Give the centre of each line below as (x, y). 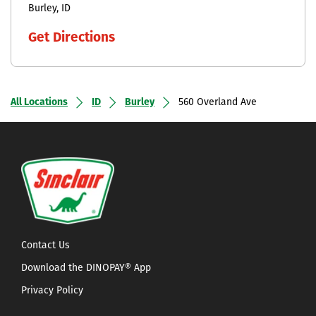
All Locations (39, 102)
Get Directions (72, 38)
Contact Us (45, 246)
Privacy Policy (52, 291)
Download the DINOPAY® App (86, 269)
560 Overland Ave (218, 102)
